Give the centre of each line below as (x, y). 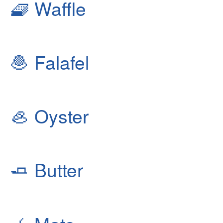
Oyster (59, 116)
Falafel (59, 62)
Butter (56, 169)
